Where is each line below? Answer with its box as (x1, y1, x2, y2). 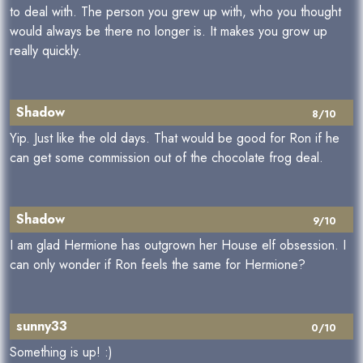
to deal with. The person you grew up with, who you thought (10, 2, 341, 21)
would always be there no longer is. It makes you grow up (10, 22, 327, 41)
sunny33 (16, 317, 67, 335)
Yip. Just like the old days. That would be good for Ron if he (10, 129, 340, 147)
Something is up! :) (10, 343, 113, 361)
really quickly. (10, 41, 82, 60)
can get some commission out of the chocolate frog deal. (10, 148, 323, 167)
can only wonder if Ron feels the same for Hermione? (10, 255, 305, 274)
